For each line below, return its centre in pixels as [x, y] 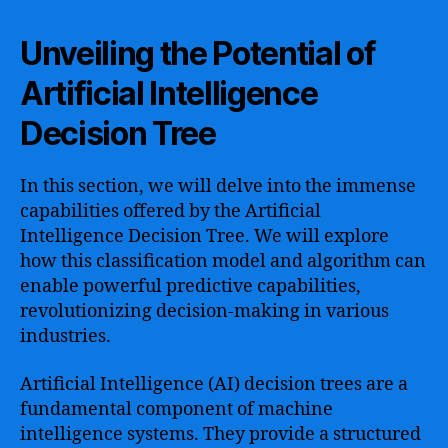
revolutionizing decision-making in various [204, 311]
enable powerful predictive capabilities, [190, 286]
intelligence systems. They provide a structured [220, 434]
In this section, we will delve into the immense [218, 186]
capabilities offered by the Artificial [170, 211]
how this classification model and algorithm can [223, 261]
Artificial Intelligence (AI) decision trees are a [214, 384]
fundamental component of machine [176, 409]
